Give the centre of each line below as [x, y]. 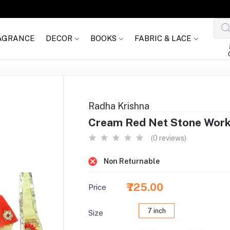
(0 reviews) [168, 138]
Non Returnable [131, 161]
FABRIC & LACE [164, 39]
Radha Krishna [119, 106]
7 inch [157, 210]
